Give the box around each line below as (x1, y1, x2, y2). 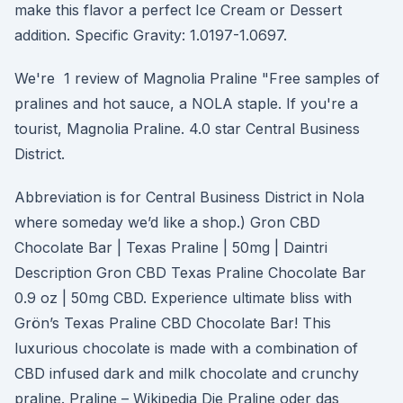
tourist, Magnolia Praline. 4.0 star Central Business (14, 120, 360, 138)
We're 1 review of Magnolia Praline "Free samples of (14, 69, 380, 87)
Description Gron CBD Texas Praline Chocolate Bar (14, 264, 366, 282)
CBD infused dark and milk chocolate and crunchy (14, 364, 359, 382)
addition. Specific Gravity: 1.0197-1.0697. (14, 26, 287, 44)
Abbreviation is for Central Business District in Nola (14, 188, 364, 206)
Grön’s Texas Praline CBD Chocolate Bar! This (14, 314, 331, 332)
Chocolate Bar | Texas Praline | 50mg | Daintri (14, 238, 327, 256)
